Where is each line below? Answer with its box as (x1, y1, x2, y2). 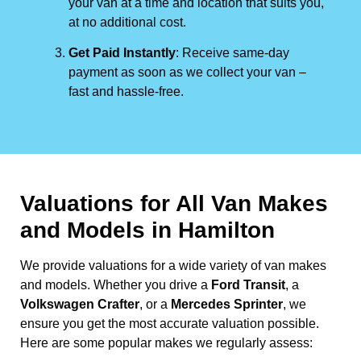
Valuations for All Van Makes (20, 190, 328, 216)
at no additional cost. (68, 15, 186, 29)
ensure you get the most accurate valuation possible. (20, 316, 319, 330)
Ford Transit (211, 277, 285, 292)
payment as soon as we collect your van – (68, 64, 306, 79)
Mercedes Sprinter (171, 297, 283, 311)
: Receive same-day (176, 45, 289, 60)
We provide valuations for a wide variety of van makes (20, 258, 326, 272)
